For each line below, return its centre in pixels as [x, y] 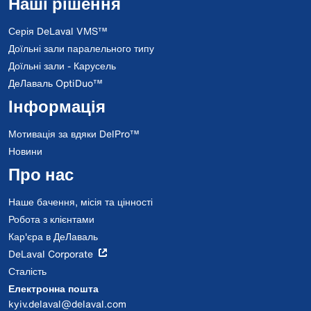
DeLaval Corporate [51, 254]
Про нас [41, 174]
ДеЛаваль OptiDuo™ [56, 83]
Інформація [57, 106]
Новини [25, 151]
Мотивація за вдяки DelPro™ [74, 134]
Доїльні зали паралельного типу [81, 48]
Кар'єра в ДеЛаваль [53, 236]
